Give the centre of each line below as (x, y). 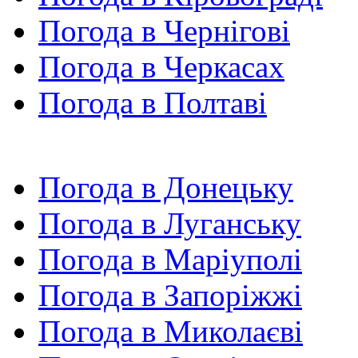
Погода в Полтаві (153, 103)
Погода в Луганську (170, 224)
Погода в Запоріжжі (170, 296)
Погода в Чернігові (164, 31)
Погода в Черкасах (161, 67)
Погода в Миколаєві (171, 332)
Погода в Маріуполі (170, 260)
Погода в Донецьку (166, 188)
